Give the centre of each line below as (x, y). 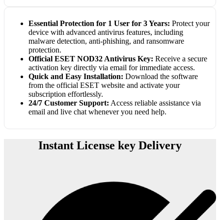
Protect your (190, 24)
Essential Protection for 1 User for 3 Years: (99, 24)
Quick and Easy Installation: (76, 77)
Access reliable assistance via (155, 103)
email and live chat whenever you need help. (97, 112)
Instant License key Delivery (110, 145)
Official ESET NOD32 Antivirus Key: (91, 59)
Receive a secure (180, 59)
